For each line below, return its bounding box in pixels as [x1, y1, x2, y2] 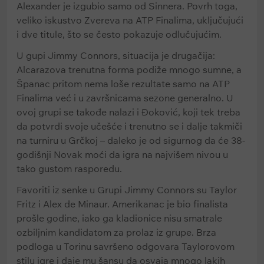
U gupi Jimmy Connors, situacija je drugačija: [16, 49, 215, 61]
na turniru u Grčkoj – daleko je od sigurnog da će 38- [16, 134, 245, 146]
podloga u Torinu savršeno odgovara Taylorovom [16, 240, 235, 252]
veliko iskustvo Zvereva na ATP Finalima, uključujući [16, 14, 243, 26]
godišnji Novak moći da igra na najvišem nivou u [16, 148, 228, 160]
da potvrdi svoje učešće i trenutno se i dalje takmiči [16, 120, 242, 132]
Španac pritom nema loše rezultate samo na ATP [16, 78, 230, 90]
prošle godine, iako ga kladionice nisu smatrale [16, 212, 222, 224]
